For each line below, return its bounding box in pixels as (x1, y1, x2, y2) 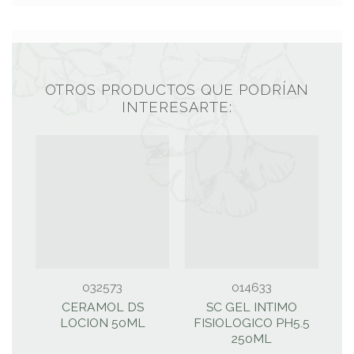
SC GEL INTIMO (206, 299, 297, 315)
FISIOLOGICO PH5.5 (194, 315, 310, 331)
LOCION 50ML (59, 315, 145, 331)
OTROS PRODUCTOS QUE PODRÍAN (44, 81, 310, 98)
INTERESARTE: (122, 98, 232, 115)
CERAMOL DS (61, 299, 144, 315)
